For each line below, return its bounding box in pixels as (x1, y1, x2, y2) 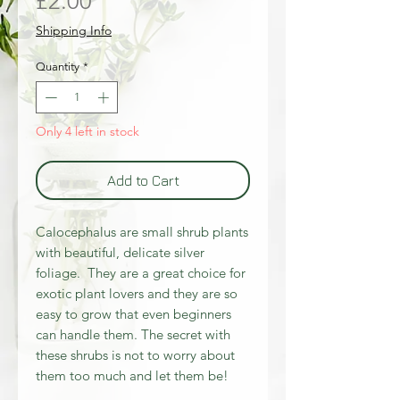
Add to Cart (106, 171, 179, 188)
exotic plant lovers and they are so (36, 284, 237, 302)
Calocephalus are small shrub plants (36, 222, 248, 240)
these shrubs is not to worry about (36, 346, 235, 363)
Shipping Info (36, 22, 112, 38)
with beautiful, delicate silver (36, 243, 204, 261)
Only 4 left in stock (36, 122, 139, 139)
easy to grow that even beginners (36, 304, 231, 322)
